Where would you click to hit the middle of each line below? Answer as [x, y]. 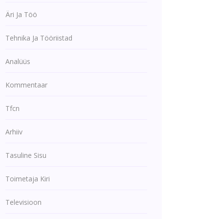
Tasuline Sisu [26, 155]
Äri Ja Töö [21, 14]
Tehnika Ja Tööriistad [39, 38]
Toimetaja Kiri [28, 179]
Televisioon [23, 202]
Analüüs [18, 61]
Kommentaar [26, 85]
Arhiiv [14, 132]
